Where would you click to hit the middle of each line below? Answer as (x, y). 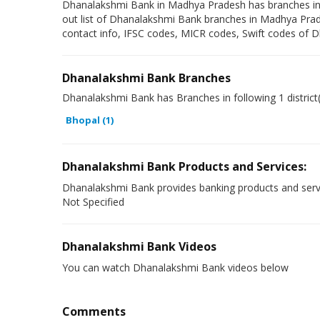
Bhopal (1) (90, 120)
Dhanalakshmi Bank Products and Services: (184, 166)
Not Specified (93, 202)
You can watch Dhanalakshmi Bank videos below (175, 267)
